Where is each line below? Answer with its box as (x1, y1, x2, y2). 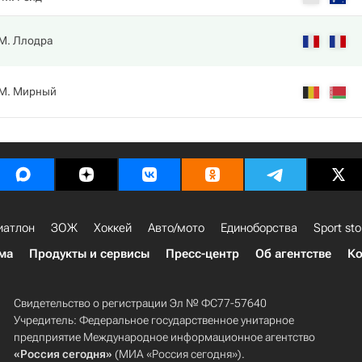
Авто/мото (148, 221, 204, 235)
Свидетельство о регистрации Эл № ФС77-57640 (13, 297, 267, 309)
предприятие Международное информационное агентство (13, 330, 315, 343)
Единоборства (221, 221, 297, 235)
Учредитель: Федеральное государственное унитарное (13, 314, 294, 326)
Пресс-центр (166, 246, 239, 261)
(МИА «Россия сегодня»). (112, 347, 245, 360)
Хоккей (94, 221, 132, 235)
